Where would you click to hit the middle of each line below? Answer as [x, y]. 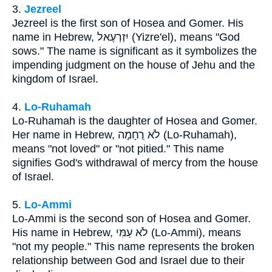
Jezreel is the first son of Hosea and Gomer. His [128, 23]
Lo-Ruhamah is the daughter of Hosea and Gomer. [135, 121]
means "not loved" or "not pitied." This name [118, 148]
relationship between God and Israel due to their [128, 260]
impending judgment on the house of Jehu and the [134, 65]
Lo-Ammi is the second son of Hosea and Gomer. [131, 218]
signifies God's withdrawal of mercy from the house [135, 162]
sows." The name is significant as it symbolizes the [134, 51]
